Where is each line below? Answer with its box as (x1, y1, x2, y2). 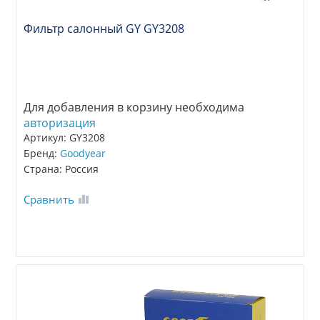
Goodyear (60, 146, 106, 161)
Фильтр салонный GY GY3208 (24, 21, 185, 37)
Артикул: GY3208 (24, 131, 106, 145)
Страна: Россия (24, 162, 99, 176)
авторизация (24, 115, 96, 131)
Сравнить (24, 192, 75, 207)
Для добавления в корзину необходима (24, 99, 245, 116)
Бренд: (24, 146, 61, 161)
